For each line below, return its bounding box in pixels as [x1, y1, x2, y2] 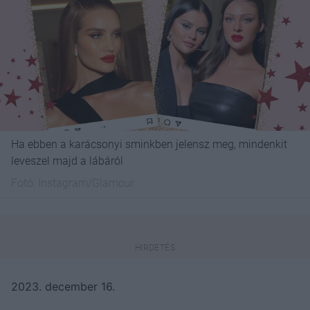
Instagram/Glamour [38, 176, 134, 190]
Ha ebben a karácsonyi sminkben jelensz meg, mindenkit [11, 137, 287, 151]
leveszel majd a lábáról [11, 154, 123, 167]
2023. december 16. [11, 279, 115, 293]
